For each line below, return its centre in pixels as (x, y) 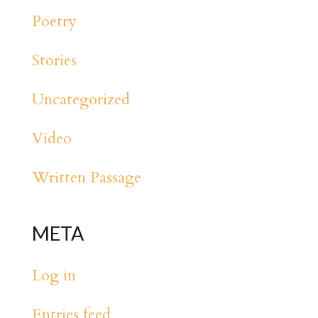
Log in (54, 275)
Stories (54, 60)
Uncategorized (81, 99)
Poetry (54, 21)
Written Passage (86, 177)
